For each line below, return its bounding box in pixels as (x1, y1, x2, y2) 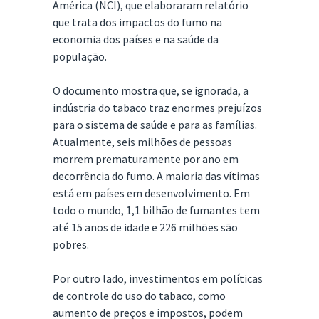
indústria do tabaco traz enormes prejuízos (53, 100, 262, 115)
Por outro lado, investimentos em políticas (53, 271, 263, 286)
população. (53, 49, 107, 63)
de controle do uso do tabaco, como (53, 288, 226, 303)
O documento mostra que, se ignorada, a (53, 83, 249, 98)
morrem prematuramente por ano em (53, 152, 239, 166)
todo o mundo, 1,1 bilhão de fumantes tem (53, 203, 260, 217)
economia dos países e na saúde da (53, 32, 219, 46)
